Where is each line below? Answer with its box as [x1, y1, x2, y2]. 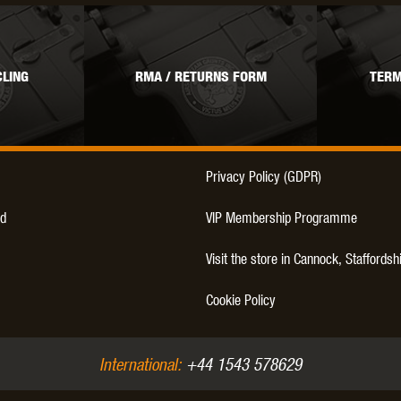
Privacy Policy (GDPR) [206, 166, 321, 184]
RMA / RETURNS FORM [134, 68, 267, 86]
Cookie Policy [206, 290, 276, 308]
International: [98, 353, 182, 374]
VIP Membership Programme [206, 208, 357, 226]
